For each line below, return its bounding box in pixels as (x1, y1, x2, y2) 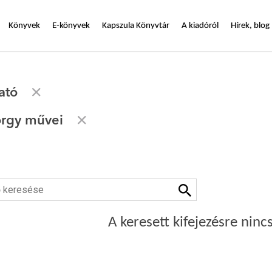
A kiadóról (182, 21, 219, 30)
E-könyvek (52, 21, 90, 30)
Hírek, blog (231, 21, 270, 30)
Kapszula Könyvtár (102, 21, 169, 30)
